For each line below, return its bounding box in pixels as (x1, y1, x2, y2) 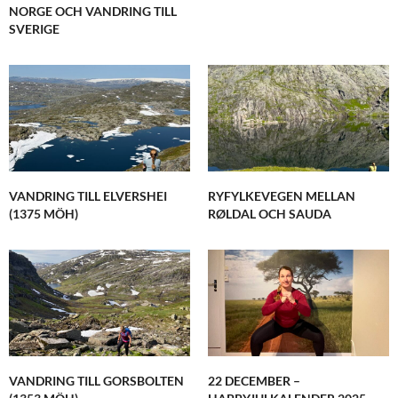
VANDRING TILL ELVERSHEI (9, 188, 167, 204)
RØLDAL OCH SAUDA (208, 206, 331, 222)
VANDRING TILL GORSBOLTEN (9, 373, 184, 389)
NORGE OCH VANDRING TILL (9, 4, 177, 20)
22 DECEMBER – (208, 373, 300, 389)
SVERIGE (9, 21, 60, 37)
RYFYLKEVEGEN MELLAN (208, 188, 355, 204)
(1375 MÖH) (9, 206, 78, 222)
